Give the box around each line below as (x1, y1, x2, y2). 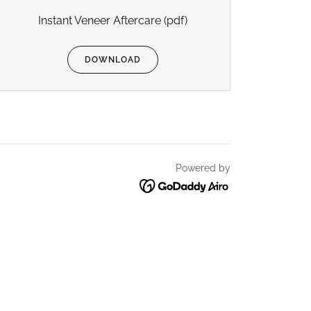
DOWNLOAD (85, 55, 142, 65)
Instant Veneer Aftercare (38, 14, 162, 27)
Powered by (176, 162, 230, 174)
